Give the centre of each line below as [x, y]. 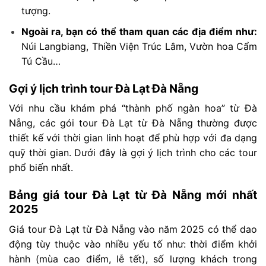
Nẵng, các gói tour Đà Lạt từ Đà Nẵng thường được [133, 123]
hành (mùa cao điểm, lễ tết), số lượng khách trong [133, 259]
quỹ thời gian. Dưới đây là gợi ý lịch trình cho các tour [133, 153]
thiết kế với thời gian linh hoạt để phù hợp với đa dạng [133, 138]
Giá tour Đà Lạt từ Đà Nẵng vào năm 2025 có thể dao [133, 229]
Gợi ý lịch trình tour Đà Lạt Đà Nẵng [104, 88]
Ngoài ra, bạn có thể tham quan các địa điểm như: [139, 31]
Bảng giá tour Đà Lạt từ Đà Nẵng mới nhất [133, 195]
